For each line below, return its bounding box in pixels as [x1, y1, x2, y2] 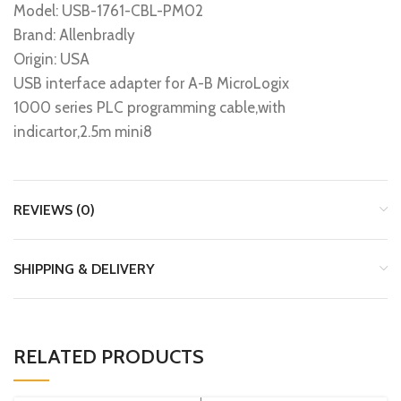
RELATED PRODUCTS [13, 345, 204, 370]
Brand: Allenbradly [13, 26, 135, 45]
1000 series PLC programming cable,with [13, 98, 286, 117]
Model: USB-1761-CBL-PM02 [13, 2, 203, 21]
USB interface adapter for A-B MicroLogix [13, 74, 289, 93]
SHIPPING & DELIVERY [13, 260, 155, 278]
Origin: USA [13, 50, 90, 69]
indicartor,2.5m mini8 [13, 123, 152, 141]
